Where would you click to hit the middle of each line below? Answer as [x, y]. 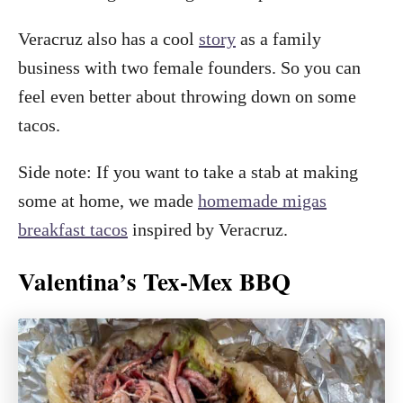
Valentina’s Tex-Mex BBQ [154, 281]
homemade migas [262, 200]
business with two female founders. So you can [189, 67]
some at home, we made [108, 200]
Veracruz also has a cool [108, 38]
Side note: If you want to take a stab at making [188, 171]
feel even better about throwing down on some [187, 96]
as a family [278, 38]
